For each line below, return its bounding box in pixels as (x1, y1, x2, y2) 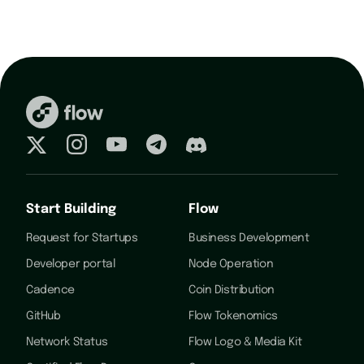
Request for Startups (26, 232, 138, 244)
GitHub (26, 310, 61, 322)
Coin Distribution (188, 284, 275, 296)
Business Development (188, 232, 310, 244)
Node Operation (188, 258, 274, 270)
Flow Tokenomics (188, 310, 278, 322)
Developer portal (26, 258, 115, 270)
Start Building (26, 201, 116, 216)
